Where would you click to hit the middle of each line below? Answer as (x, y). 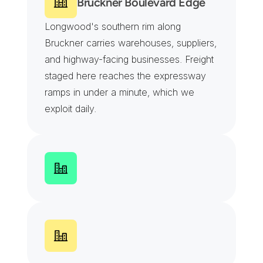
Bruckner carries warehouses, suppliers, (131, 43)
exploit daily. (70, 109)
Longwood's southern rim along (113, 26)
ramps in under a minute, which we (119, 92)
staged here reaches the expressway (125, 76)
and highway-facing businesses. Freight (129, 59)
